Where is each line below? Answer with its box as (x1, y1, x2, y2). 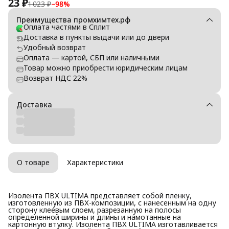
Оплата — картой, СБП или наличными (24, 52, 159, 62)
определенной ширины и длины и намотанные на (8, 212, 181, 222)
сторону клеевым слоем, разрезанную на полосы (8, 204, 181, 215)
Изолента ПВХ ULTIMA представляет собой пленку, (8, 190, 192, 200)
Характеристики (67, 157, 123, 167)
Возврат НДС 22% (24, 73, 87, 83)
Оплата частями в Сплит (24, 21, 110, 32)
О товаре (17, 157, 50, 167)
